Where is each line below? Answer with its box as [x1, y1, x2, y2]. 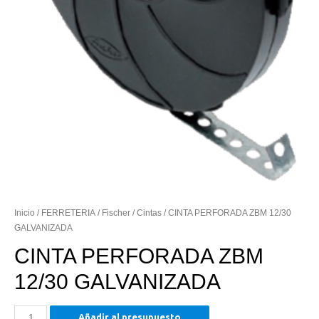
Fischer [102, 208, 130, 218]
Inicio [14, 208, 35, 218]
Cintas [137, 208, 162, 218]
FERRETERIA [41, 208, 95, 218]
